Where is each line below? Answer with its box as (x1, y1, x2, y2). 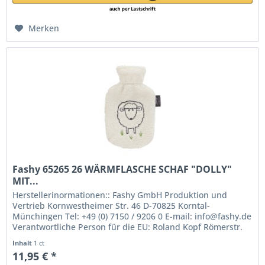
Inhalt (12, 238, 34, 247)
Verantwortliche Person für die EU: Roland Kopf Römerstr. (12, 221, 243, 232)
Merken (28, 22, 60, 34)
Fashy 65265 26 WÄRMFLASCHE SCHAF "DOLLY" (12, 162, 232, 176)
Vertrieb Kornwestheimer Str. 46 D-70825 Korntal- (12, 199, 211, 211)
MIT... (12, 174, 39, 188)
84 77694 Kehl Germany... (12, 231, 114, 243)
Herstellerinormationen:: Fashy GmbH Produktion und (12, 189, 228, 201)
